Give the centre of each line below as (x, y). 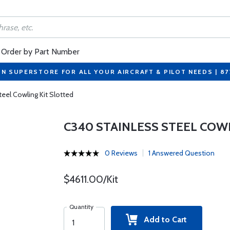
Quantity (81, 207)
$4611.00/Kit (91, 179)
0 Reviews (121, 153)
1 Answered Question (181, 153)
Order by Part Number (40, 52)
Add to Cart (162, 219)
